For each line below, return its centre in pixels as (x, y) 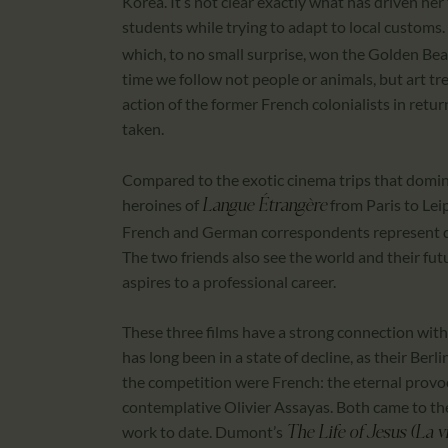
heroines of (162, 204)
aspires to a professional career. (230, 281)
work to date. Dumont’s (204, 432)
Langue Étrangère (264, 206)
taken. (144, 129)
